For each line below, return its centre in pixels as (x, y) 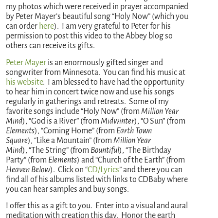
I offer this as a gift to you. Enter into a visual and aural (97, 206)
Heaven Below (28, 170)
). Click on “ (69, 170)
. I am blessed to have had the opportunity (114, 82)
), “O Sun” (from (160, 121)
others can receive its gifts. (51, 46)
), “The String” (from (57, 150)
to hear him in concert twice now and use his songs (90, 92)
